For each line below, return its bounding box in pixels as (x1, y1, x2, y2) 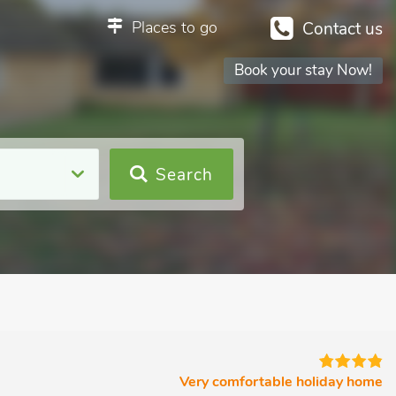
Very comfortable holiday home (179, 372, 383, 392)
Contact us (302, 18, 383, 41)
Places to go (132, 17, 217, 38)
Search (156, 164, 213, 187)
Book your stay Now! (234, 60, 372, 81)
